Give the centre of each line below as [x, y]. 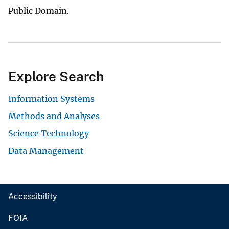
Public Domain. [39, 11]
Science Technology [49, 134]
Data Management [46, 151]
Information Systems [51, 99]
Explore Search [56, 77]
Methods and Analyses [54, 116]
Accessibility [33, 197]
